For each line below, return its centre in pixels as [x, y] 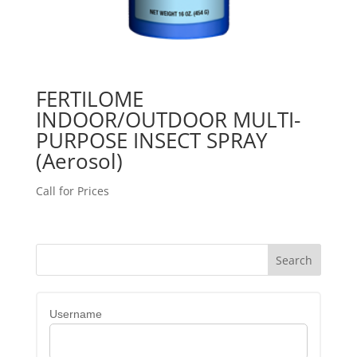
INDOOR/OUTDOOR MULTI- [168, 120]
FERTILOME [89, 99]
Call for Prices [72, 191]
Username [75, 314]
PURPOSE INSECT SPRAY [151, 141]
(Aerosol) [79, 161]
